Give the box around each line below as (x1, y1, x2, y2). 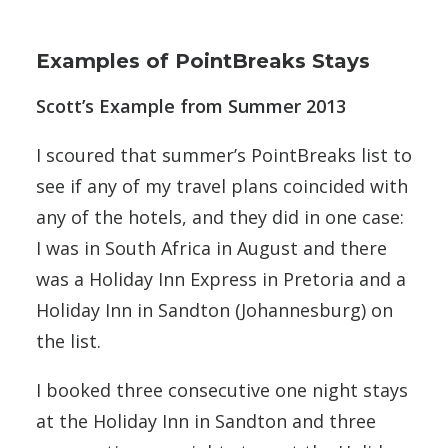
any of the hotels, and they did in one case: (36, 205, 404, 229)
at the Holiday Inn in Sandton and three (36, 409, 376, 433)
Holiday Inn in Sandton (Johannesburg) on (36, 298, 393, 322)
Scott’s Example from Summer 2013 (36, 94, 346, 118)
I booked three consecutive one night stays (36, 378, 408, 402)
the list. (36, 329, 101, 353)
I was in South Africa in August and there (36, 236, 387, 260)
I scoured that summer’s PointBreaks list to (36, 143, 412, 167)
